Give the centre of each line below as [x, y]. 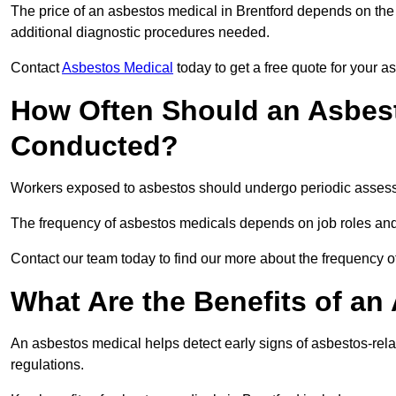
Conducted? [95, 146]
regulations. [47, 365]
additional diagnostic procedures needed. [142, 33]
